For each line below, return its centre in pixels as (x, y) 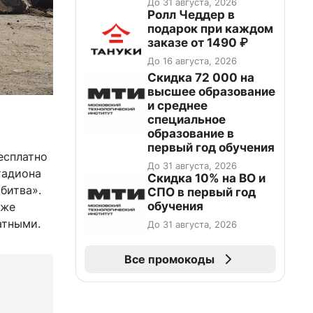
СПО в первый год (202, 192)
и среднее (177, 105)
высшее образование (211, 92)
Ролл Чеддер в (191, 15)
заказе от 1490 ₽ (198, 43)
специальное (187, 119)
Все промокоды (169, 259)
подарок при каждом (210, 29)
